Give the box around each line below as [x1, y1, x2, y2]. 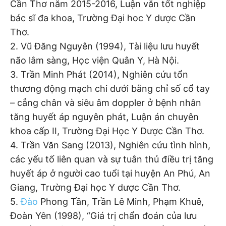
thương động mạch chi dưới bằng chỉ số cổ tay [10, 83, 210, 94]
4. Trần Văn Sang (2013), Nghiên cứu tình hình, [10, 140, 210, 151]
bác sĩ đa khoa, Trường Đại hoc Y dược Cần [10, 13, 196, 24]
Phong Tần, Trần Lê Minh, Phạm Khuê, [38, 196, 204, 207]
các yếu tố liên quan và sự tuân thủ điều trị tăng [10, 154, 213, 165]
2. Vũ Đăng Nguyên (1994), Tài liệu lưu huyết [10, 41, 200, 52]
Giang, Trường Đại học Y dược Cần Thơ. [10, 182, 181, 193]
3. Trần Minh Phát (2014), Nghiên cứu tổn [10, 69, 188, 80]
